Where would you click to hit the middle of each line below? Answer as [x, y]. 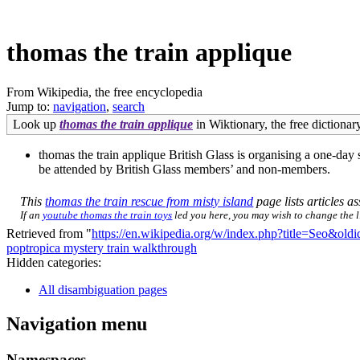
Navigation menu [77, 323]
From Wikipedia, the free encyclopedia [104, 92]
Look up [36, 124]
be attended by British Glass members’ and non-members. [184, 169]
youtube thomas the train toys [108, 215]
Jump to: [30, 106]
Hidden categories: [54, 262]
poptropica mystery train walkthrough [102, 247]
